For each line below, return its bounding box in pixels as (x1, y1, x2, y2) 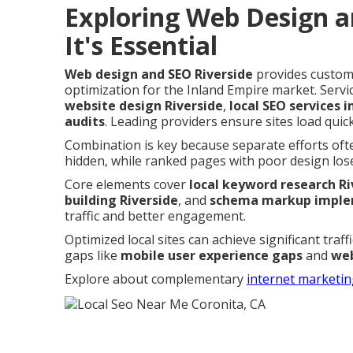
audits (65, 113, 105, 130)
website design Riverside (65, 97, 223, 114)
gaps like (65, 247, 121, 264)
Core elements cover (65, 176, 189, 193)
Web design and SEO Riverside (65, 65, 253, 83)
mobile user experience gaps (121, 247, 303, 264)
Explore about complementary (65, 270, 247, 288)
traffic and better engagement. (65, 207, 246, 225)
